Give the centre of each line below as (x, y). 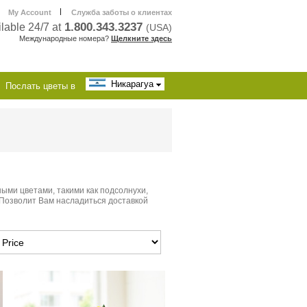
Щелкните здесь (142, 38)
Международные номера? (64, 38)
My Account (30, 12)
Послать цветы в (40, 86)
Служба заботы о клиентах (122, 12)
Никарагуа (131, 84)
